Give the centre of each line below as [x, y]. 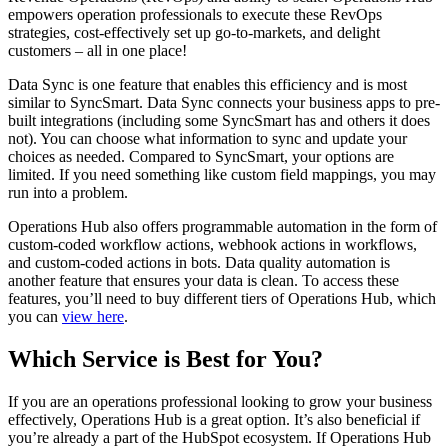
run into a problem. [68, 193]
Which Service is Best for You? [165, 359]
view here [93, 317]
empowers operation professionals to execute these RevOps [195, 15]
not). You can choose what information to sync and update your [207, 139]
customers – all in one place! [97, 51]
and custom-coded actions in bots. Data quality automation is [199, 263]
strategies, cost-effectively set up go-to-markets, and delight [194, 33]
